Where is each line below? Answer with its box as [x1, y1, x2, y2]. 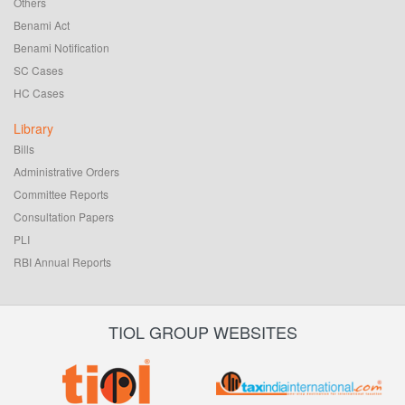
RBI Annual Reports [14, 254, 111, 270]
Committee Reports [14, 186, 108, 202]
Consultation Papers [14, 209, 114, 225]
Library [14, 119, 53, 138]
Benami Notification [14, 40, 109, 56]
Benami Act [14, 17, 70, 33]
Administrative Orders [14, 164, 119, 180]
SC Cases [14, 62, 63, 79]
